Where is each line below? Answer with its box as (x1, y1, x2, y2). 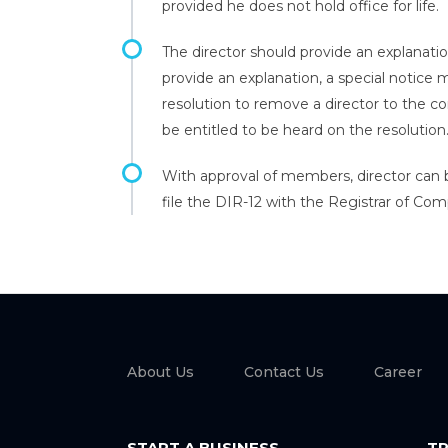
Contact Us (244, 363, 324, 381)
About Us (127, 363, 194, 381)
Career (374, 363, 422, 381)
